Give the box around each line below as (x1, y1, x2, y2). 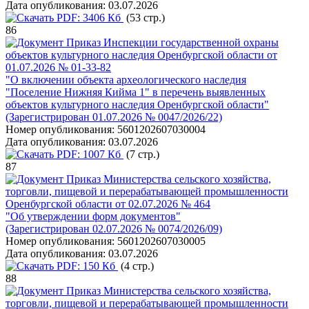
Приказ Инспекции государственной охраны (66, 37, 279, 48)
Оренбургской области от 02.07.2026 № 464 (6, 198, 210, 210)
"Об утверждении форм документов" (6, 210, 181, 222)
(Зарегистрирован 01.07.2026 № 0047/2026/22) (6, 111, 222, 123)
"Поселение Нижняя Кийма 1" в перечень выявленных (6, 86, 266, 98)
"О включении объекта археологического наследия (6, 74, 246, 86)
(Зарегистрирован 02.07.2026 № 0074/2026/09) (6, 223, 222, 235)
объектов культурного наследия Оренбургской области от (6, 49, 277, 61)
